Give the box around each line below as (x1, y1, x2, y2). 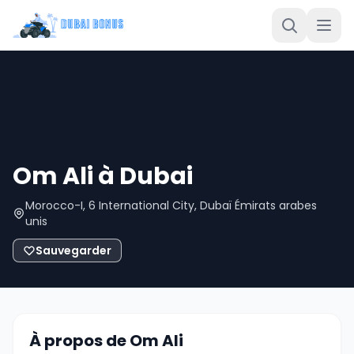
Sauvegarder (36, 243, 111, 258)
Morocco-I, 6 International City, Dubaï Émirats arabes (25, 198, 317, 213)
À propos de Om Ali (29, 330, 183, 352)
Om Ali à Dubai (13, 160, 193, 193)
